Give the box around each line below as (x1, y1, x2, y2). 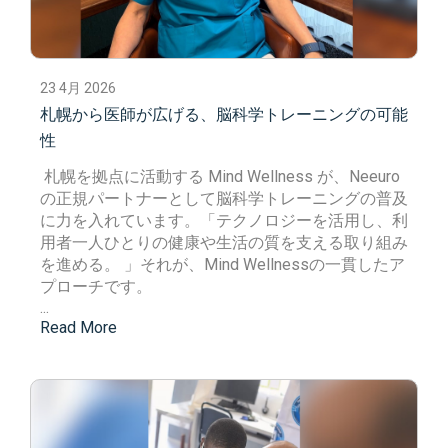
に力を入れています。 (40, 211, 200, 230)
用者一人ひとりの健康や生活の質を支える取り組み (40, 233, 408, 252)
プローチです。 (40, 277, 152, 296)
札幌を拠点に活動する (44, 167, 208, 186)
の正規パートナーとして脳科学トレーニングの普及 (40, 189, 408, 208)
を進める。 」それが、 (40, 255, 204, 274)
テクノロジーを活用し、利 (216, 211, 408, 230)
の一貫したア (309, 255, 405, 274)
